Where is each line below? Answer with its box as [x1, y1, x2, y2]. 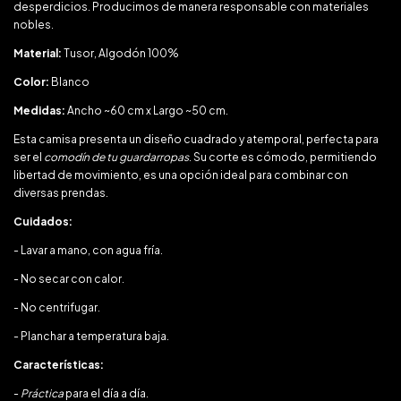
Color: [13, 75, 51, 89]
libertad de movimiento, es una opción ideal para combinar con [13, 168, 348, 182]
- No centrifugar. [13, 301, 100, 314]
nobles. [13, 18, 54, 31]
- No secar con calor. [13, 272, 124, 286]
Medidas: [13, 104, 65, 117]
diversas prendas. [13, 186, 108, 200]
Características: [13, 358, 104, 371]
